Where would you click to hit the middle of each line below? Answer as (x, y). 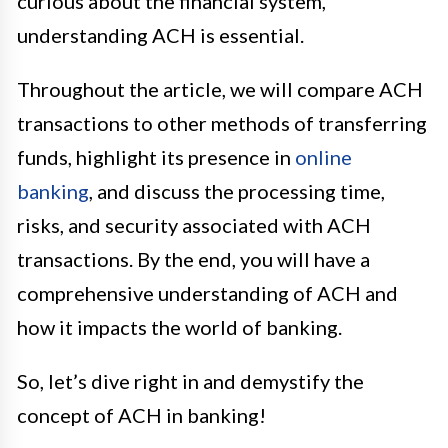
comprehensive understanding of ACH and (207, 292)
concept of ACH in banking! (141, 414)
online (323, 156)
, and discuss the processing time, (237, 190)
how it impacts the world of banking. (179, 326)
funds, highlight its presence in (156, 156)
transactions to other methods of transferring (222, 122)
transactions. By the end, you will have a (193, 258)
